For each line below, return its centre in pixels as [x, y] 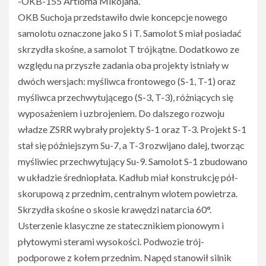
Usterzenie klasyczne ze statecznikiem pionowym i [121, 226]
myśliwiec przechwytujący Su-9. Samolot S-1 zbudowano [133, 161]
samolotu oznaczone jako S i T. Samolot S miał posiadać [129, 33]
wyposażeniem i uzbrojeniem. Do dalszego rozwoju [121, 113]
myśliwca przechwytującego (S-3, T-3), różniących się [126, 97]
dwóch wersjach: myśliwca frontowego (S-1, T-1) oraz [127, 81]
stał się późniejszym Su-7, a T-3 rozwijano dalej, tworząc [131, 145]
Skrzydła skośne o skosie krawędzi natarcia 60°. [115, 210]
